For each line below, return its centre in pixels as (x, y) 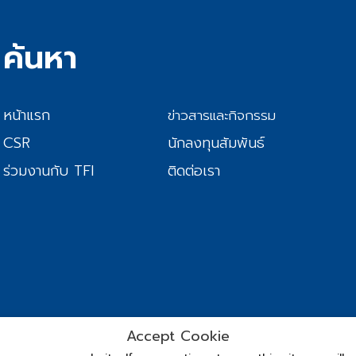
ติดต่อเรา (193, 171)
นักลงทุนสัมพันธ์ (216, 143)
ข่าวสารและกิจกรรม (221, 116)
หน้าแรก (27, 116)
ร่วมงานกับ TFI (49, 171)
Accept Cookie (178, 336)
